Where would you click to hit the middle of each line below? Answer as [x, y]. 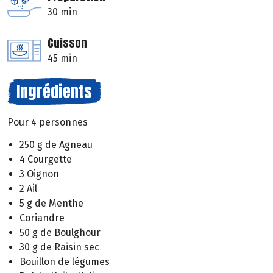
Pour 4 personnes [48, 122]
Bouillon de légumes [65, 262]
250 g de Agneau [56, 145]
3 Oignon [39, 174]
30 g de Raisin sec [59, 247]
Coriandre [42, 218]
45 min [62, 58]
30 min [62, 12]
